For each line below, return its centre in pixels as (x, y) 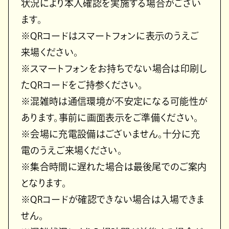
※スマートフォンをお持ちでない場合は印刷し (114, 68)
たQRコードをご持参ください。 (82, 85)
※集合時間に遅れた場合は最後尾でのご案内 (114, 166)
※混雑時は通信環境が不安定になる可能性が (114, 101)
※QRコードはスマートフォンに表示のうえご (110, 36)
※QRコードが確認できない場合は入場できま (113, 199)
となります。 (44, 183)
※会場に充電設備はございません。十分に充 (111, 134)
